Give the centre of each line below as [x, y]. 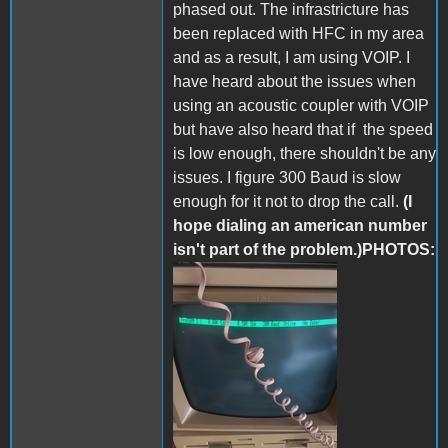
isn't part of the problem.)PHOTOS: [304, 249]
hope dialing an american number [300, 225]
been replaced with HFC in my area [298, 33]
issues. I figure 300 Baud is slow [287, 177]
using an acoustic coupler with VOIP [301, 105]
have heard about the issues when [294, 81]
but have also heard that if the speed [303, 129]
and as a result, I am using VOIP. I [291, 57]
